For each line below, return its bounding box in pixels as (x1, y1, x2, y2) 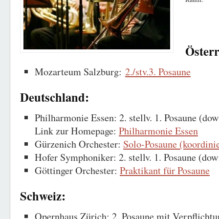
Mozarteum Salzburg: (35, 65, 125, 78)
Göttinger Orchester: (35, 164, 120, 177)
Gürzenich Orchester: (35, 137, 123, 151)
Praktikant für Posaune (120, 164, 210, 177)
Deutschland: (20, 88, 89, 106)
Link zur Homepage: (35, 124, 119, 137)
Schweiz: (20, 187, 66, 204)
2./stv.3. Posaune (125, 65, 191, 78)
